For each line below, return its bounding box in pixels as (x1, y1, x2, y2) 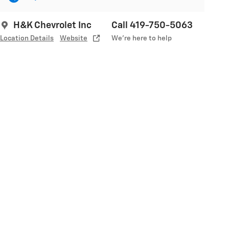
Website (60, 35, 87, 42)
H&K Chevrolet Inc (13, 21, 91, 31)
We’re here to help (111, 35, 172, 42)
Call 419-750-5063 (111, 21, 193, 31)
